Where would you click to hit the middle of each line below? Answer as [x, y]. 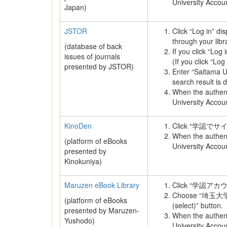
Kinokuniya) [83, 161]
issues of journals [92, 56]
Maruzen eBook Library [102, 185]
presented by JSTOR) [99, 66]
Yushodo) [80, 220]
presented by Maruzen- [102, 210]
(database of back [93, 46]
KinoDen [78, 126]
